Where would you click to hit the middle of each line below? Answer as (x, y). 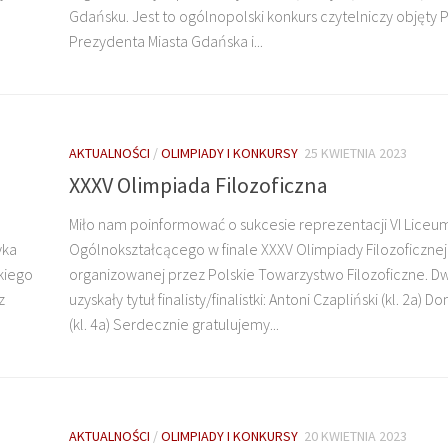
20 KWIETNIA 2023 (355, 435)
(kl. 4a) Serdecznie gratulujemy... (174, 323)
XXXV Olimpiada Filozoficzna (198, 184)
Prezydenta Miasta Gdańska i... (166, 40)
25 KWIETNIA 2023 (355, 152)
